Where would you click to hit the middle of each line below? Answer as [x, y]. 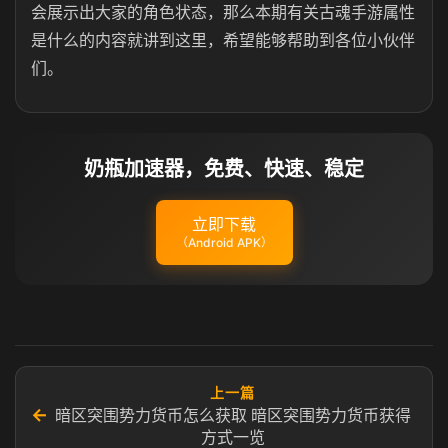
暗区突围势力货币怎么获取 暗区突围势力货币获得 [232, 415]
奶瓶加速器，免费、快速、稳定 [224, 169]
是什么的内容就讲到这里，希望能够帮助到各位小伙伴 [223, 40]
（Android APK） [224, 242]
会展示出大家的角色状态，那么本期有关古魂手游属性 [223, 12]
